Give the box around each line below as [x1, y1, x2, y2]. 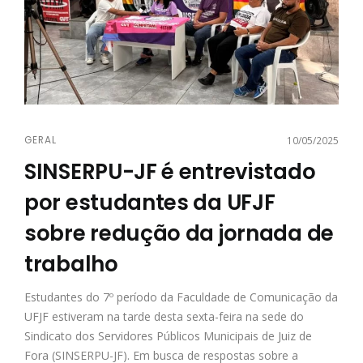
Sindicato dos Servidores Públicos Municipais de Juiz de [24, 327, 312, 344]
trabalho [24, 249, 118, 279]
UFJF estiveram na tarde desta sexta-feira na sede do [24, 308, 304, 324]
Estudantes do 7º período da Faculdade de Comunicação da [24, 288, 338, 305]
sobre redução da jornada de [24, 218, 334, 248]
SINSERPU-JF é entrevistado [24, 156, 316, 186]
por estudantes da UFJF [24, 187, 275, 217]
